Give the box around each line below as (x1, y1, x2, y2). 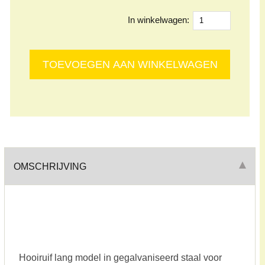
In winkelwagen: (128, 15, 192, 25)
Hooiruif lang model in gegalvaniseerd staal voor (18, 252, 222, 263)
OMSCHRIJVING (14, 160, 87, 172)
